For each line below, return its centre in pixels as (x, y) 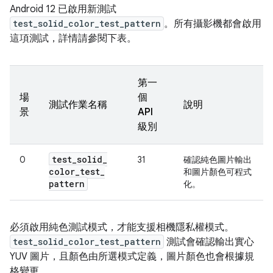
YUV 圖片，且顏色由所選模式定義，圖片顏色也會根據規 (132, 257)
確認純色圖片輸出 (218, 160)
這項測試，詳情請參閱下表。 (73, 39)
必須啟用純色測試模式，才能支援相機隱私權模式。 (122, 228)
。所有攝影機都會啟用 (213, 24)
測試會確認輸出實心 (209, 242)
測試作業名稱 (78, 105)
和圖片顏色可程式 (218, 172)
